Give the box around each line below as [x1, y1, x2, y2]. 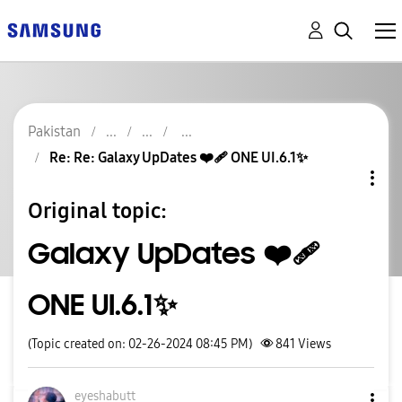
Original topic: [28, 197, 167, 223]
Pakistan [28, 123, 81, 140]
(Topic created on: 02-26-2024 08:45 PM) [28, 336, 252, 352]
